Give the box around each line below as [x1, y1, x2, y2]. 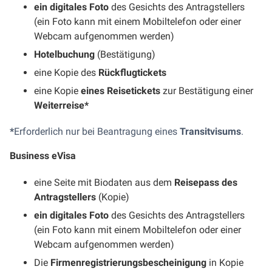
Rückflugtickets [98, 66, 166, 78]
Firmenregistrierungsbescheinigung [50, 256, 206, 268]
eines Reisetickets [81, 84, 160, 97]
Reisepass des [174, 176, 237, 188]
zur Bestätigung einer [160, 84, 253, 97]
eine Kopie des [34, 66, 98, 78]
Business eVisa [10, 150, 76, 162]
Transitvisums [180, 125, 241, 137]
